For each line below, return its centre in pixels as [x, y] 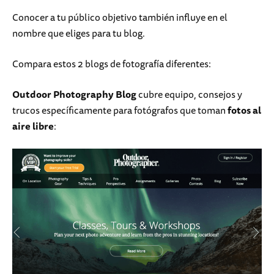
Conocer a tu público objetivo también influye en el [120, 17]
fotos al [244, 110]
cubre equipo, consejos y [189, 94]
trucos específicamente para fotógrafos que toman [120, 110]
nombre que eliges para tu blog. [80, 33]
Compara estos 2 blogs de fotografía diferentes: [113, 64]
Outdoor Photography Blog [74, 94]
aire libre [33, 126]
